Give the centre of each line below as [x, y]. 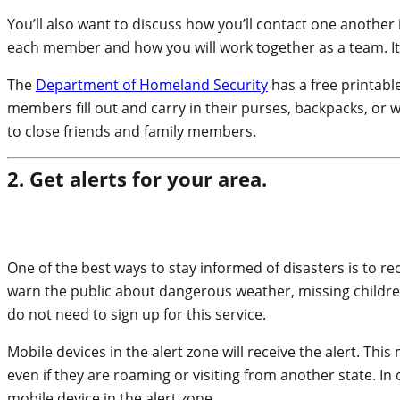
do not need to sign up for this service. [137, 315]
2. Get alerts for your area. [137, 179]
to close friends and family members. [132, 132]
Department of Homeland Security [152, 85]
